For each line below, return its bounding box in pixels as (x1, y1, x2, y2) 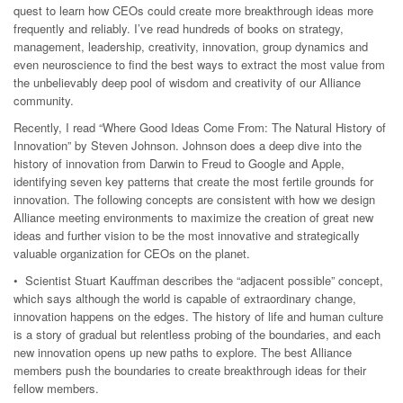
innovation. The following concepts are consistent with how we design (13, 191, 375, 208)
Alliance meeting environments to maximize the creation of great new (13, 209, 373, 226)
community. (13, 92, 74, 109)
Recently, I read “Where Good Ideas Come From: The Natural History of (13, 119, 386, 136)
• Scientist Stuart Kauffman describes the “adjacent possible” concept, (13, 272, 383, 289)
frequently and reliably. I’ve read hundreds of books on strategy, (13, 20, 344, 37)
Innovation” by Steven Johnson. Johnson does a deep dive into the (13, 137, 362, 154)
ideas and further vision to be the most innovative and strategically (13, 227, 360, 244)
